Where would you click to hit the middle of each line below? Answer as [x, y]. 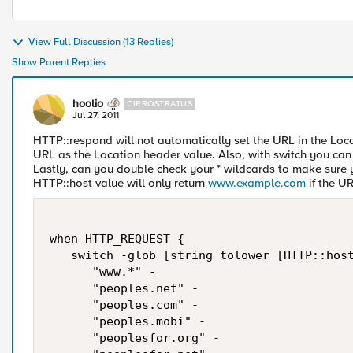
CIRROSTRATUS [160, 104]
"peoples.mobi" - [128, 321]
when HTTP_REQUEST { [117, 239]
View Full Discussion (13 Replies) [101, 42]
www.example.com [257, 183]
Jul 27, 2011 [96, 115]
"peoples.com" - [124, 305]
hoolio [88, 104]
